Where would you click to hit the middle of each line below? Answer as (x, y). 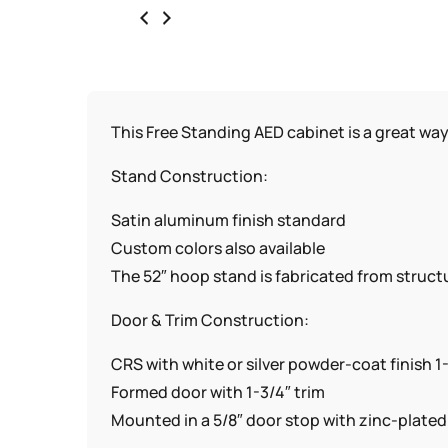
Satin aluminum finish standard (229, 219)
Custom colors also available (218, 247)
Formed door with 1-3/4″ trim (218, 391)
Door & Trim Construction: (210, 319)
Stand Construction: (190, 175)
